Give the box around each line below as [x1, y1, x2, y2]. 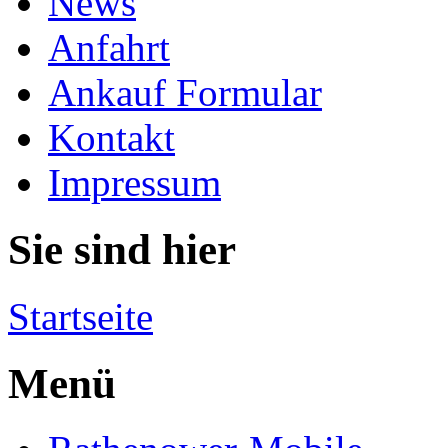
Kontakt [48, 115, 175, 159]
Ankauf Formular [48, 70, 322, 114]
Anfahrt [48, 25, 170, 69]
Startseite [8, 294, 153, 338]
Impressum [48, 160, 221, 204]
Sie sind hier [8, 225, 236, 273]
